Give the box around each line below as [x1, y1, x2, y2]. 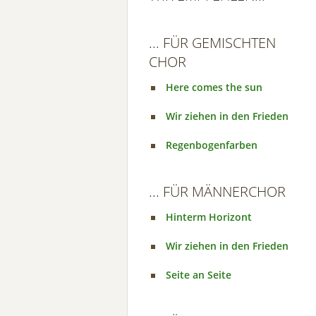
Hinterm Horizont [166, 210, 252, 224]
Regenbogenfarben [166, 138, 257, 152]
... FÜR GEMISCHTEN [149, 33, 276, 52]
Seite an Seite [166, 268, 231, 281]
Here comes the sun [166, 80, 262, 94]
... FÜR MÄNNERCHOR [149, 182, 286, 201]
